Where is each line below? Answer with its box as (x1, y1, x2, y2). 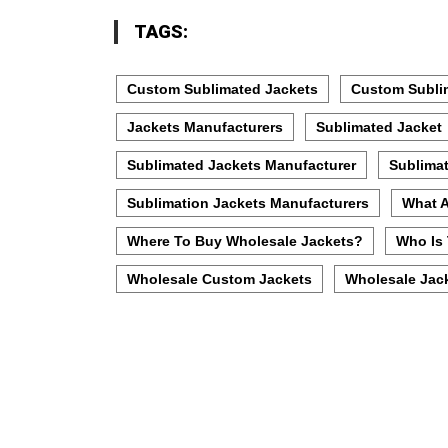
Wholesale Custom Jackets (127, 271, 312, 288)
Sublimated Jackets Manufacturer (127, 157, 356, 174)
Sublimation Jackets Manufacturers (127, 195, 369, 212)
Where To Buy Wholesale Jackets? (127, 233, 363, 250)
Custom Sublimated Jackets (127, 81, 318, 98)
